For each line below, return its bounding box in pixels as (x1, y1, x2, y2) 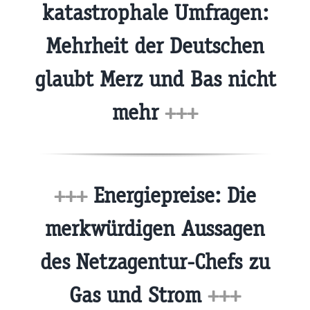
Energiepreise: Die (87, 181, 256, 209)
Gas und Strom (69, 281, 208, 309)
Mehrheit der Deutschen (46, 33, 264, 60)
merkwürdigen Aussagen (45, 215, 265, 242)
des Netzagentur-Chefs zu (40, 248, 270, 275)
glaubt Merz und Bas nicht (34, 66, 276, 93)
